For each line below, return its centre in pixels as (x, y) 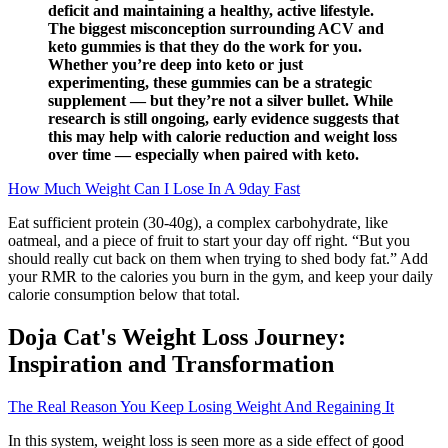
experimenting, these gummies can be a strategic (210, 82)
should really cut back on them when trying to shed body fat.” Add (218, 258)
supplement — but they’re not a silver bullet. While (220, 100)
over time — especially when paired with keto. (203, 154)
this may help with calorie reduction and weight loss (222, 136)
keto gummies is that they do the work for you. (205, 46)
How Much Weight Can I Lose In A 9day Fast (154, 188)
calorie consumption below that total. (124, 294)
